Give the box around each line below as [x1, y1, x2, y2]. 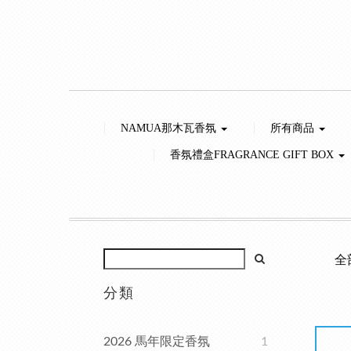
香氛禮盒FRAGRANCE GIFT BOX [169, 149, 337, 161]
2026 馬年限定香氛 [103, 335, 210, 348]
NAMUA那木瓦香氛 [121, 122, 219, 134]
